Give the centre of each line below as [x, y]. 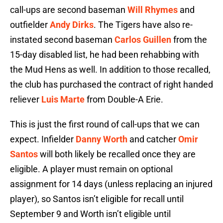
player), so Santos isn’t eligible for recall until [97, 199]
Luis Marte [63, 100]
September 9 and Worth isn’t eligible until [90, 214]
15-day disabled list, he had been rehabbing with [105, 55]
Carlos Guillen [143, 40]
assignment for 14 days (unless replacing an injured [111, 184]
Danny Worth [102, 139]
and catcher [153, 139]
